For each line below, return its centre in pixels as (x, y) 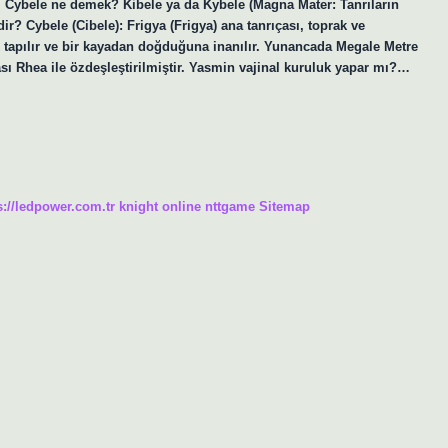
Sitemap (284, 206)
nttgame (230, 206)
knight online (160, 206)
